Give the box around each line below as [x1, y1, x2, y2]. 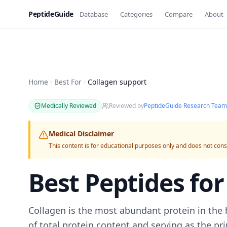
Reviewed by [109, 101, 144, 110]
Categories [120, 9, 153, 19]
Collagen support [88, 77, 146, 87]
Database [79, 9, 108, 19]
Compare [164, 9, 193, 19]
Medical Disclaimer [49, 129, 114, 138]
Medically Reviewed [41, 101, 96, 110]
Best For [54, 77, 82, 87]
